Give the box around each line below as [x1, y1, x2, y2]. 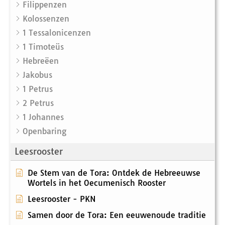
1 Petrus [23, 84, 53, 94]
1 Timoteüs [23, 42, 64, 52]
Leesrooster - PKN [28, 194, 96, 204]
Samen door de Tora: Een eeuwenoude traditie [28, 210, 206, 220]
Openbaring [23, 126, 66, 137]
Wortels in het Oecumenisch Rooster [28, 178, 166, 188]
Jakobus [23, 70, 52, 80]
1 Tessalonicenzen [23, 28, 91, 38]
